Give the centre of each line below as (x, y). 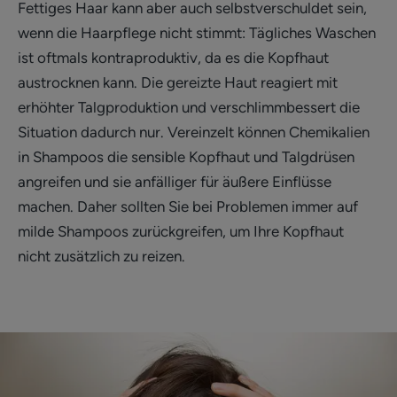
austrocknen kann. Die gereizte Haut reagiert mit (178, 82)
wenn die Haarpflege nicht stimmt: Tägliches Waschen (197, 32)
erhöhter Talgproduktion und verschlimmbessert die (189, 107)
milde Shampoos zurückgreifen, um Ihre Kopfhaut (181, 231)
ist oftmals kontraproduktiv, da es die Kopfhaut (173, 57)
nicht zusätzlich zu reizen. (101, 256)
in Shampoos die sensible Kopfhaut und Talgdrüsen (186, 156)
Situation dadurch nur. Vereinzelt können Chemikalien (194, 132)
